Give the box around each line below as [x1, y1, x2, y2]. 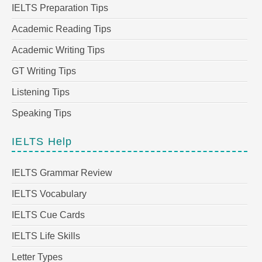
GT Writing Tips [12, 65, 76, 76]
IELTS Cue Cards [12, 210, 85, 220]
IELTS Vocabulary [12, 189, 87, 199]
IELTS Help [12, 135, 73, 147]
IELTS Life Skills [12, 231, 80, 242]
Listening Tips [12, 87, 70, 97]
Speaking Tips [12, 108, 71, 118]
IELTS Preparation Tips [12, 2, 108, 13]
